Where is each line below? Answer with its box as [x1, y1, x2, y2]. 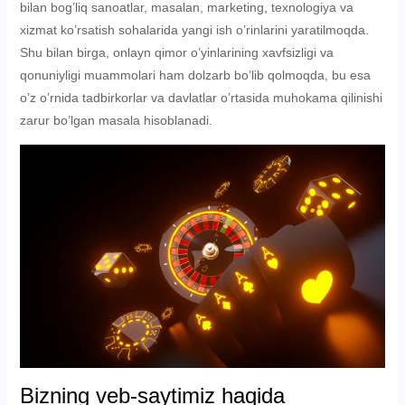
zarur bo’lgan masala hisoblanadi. [19, 113, 212, 127]
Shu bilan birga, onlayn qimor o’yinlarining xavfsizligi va [19, 45, 334, 60]
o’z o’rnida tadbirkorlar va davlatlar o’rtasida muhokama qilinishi [19, 90, 382, 105]
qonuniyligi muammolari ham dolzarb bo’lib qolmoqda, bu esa [19, 68, 371, 82]
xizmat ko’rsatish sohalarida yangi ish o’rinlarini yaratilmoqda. [19, 23, 369, 37]
